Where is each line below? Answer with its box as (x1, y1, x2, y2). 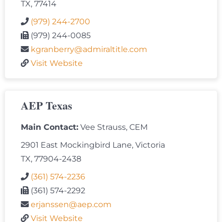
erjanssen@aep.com (31, 200, 111, 210)
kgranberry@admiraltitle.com (31, 45, 147, 55)
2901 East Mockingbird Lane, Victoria (21, 140, 165, 150)
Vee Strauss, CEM (78, 122, 148, 132)
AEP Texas (21, 97, 72, 114)
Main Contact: (21, 122, 78, 132)
